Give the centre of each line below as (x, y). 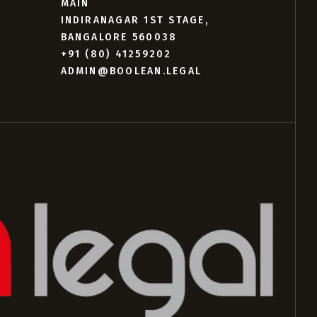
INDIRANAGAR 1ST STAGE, (134, 20)
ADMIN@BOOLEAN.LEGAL (131, 71)
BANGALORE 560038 (119, 37)
